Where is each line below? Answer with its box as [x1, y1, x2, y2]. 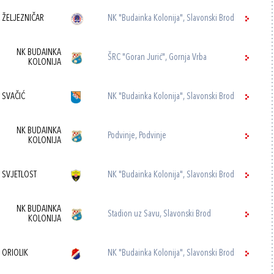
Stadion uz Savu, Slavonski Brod [108, 210, 212, 219]
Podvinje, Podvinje [108, 131, 167, 141]
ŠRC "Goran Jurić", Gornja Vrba [108, 53, 207, 62]
